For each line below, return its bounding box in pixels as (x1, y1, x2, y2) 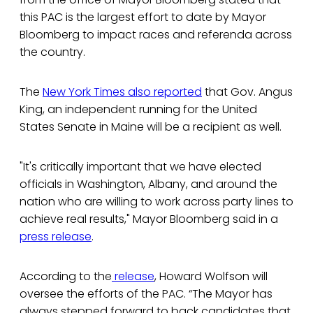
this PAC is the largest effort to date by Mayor (20, 9, 266, 26)
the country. (20, 44, 85, 61)
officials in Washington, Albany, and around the (20, 176, 277, 193)
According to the (20, 268, 112, 285)
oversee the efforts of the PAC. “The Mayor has (20, 286, 272, 303)
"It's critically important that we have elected (20, 159, 261, 175)
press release (20, 228, 92, 245)
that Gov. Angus (202, 84, 293, 101)
